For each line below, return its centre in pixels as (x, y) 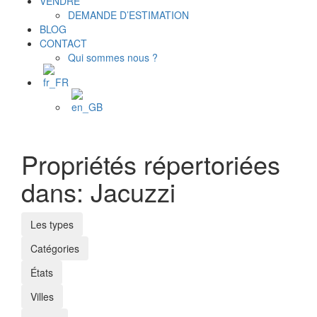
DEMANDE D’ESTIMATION (128, 15)
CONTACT (63, 43)
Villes (42, 296)
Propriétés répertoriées (151, 164)
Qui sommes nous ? (113, 57)
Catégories (55, 248)
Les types (52, 224)
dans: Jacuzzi (98, 191)
